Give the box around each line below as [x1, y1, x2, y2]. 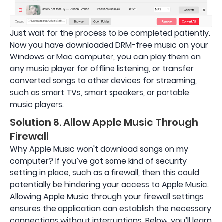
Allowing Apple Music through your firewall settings [10, 190, 204, 202]
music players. [10, 98, 64, 110]
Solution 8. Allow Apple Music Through [10, 115, 198, 129]
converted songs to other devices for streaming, [10, 74, 197, 86]
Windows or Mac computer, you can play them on [10, 51, 201, 62]
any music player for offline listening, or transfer [10, 62, 194, 74]
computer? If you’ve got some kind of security [10, 155, 187, 166]
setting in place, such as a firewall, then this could [10, 166, 199, 178]
